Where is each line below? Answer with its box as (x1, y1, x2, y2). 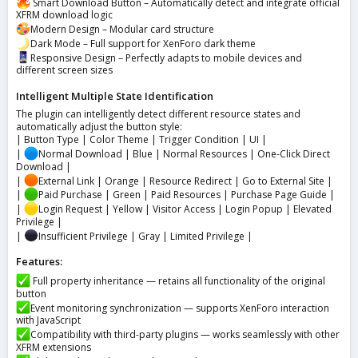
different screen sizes (16, 63, 113, 78)
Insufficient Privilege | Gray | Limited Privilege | (38, 229, 253, 243)
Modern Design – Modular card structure (30, 22, 214, 37)
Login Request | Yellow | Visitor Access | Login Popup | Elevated (38, 201, 332, 216)
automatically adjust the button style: (16, 120, 182, 134)
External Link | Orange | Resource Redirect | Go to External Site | (38, 173, 332, 188)
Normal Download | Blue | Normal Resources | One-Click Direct (38, 146, 330, 161)
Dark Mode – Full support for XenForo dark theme (30, 36, 256, 50)
